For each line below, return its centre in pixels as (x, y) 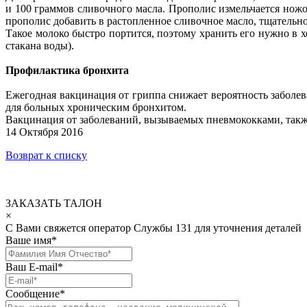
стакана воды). (41, 45)
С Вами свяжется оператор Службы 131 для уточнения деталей (153, 228)
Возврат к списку (46, 155)
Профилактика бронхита (67, 70)
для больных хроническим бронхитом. (97, 107)
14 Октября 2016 (44, 132)
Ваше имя (28, 240)
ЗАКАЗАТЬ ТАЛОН (54, 203)
